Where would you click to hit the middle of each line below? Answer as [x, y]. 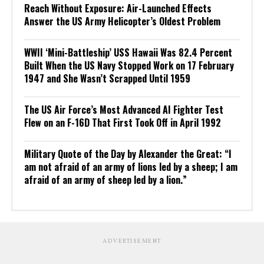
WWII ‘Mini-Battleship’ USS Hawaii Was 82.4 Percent [128, 52]
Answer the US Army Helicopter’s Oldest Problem [122, 21]
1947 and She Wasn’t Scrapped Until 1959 [107, 78]
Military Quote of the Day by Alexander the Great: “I [128, 154]
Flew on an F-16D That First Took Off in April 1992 [123, 122]
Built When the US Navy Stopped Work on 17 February [129, 65]
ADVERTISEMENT [132, 241]
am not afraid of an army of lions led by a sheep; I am [131, 166]
